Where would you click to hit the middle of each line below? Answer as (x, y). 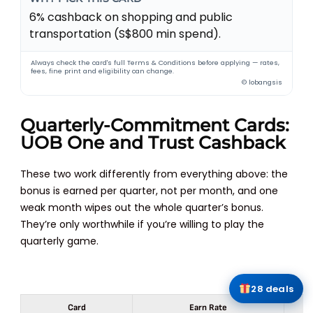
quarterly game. (60, 241)
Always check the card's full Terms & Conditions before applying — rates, (155, 62)
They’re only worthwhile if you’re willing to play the (143, 224)
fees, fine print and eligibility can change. (103, 71)
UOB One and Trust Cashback (153, 142)
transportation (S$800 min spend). (125, 34)
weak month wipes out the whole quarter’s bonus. (142, 207)
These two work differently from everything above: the (154, 174)
